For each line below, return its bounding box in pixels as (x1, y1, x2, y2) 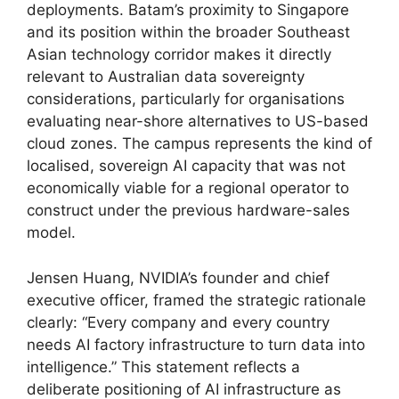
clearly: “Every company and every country (27, 313, 330, 331)
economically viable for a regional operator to (27, 179, 349, 198)
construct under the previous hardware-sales (27, 201, 350, 220)
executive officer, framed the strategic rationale (27, 290, 366, 309)
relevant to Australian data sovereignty (27, 68, 305, 86)
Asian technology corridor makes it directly (27, 45, 331, 64)
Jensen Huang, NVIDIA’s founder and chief (27, 268, 330, 287)
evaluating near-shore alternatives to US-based (27, 112, 369, 131)
